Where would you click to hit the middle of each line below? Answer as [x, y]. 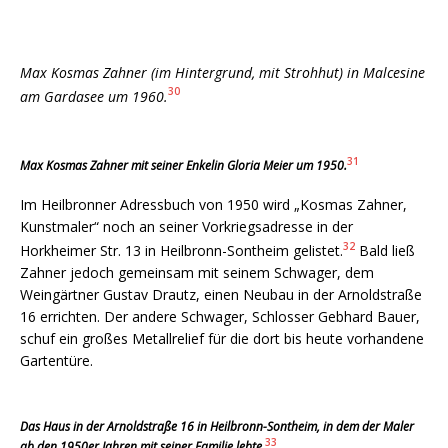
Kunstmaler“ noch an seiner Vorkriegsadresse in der [186, 227]
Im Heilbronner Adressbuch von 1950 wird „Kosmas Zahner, [213, 205]
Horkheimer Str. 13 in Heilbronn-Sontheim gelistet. [181, 251]
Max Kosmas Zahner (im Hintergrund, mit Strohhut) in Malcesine [222, 72]
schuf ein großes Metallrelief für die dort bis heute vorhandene [222, 339]
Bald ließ [385, 251]
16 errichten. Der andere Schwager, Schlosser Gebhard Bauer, [220, 317]
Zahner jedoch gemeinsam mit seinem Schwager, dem [197, 273]
